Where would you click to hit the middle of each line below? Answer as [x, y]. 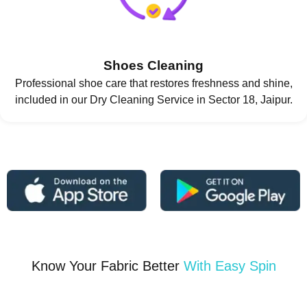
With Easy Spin [230, 266]
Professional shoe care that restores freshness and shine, [153, 84]
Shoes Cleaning [153, 66]
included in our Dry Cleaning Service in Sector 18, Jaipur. [153, 100]
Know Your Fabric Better [107, 266]
